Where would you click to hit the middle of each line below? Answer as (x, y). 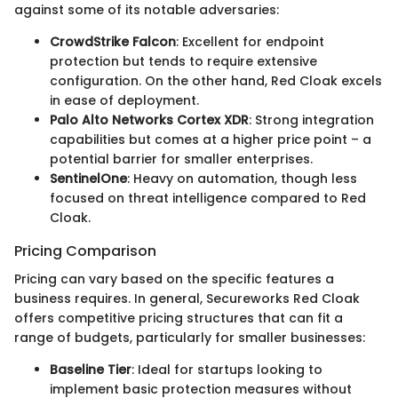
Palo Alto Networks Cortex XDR (149, 120)
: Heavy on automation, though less (242, 179)
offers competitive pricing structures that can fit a (179, 318)
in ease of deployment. (124, 101)
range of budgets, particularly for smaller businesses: (190, 338)
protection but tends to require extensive (183, 62)
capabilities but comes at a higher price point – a (211, 140)
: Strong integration (311, 120)
